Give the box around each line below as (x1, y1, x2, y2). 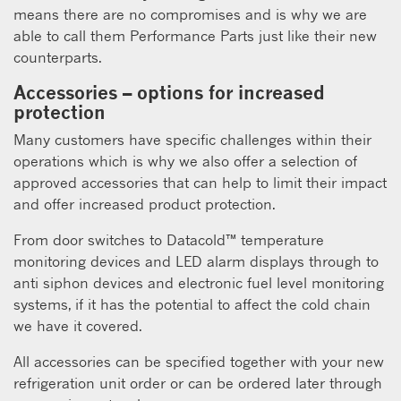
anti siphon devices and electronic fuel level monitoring (13, 273, 384, 292)
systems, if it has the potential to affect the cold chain (13, 294, 371, 313)
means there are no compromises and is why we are (13, 4, 367, 23)
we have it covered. (13, 316, 142, 335)
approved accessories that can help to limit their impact (13, 173, 387, 192)
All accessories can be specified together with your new (13, 352, 384, 371)
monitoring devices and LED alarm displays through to (13, 252, 379, 270)
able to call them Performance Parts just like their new (13, 26, 377, 45)
